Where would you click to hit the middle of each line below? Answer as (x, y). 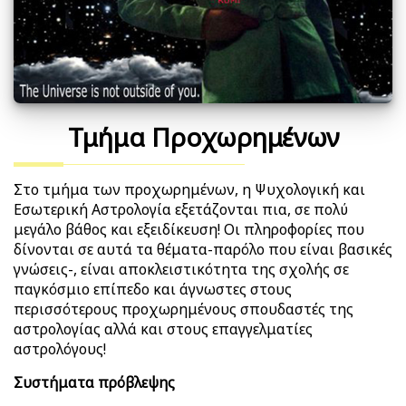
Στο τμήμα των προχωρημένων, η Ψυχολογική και (189, 189)
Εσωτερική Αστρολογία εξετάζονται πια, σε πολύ (181, 209)
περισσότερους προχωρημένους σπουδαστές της (184, 309)
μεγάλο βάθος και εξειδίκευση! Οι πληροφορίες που (189, 229)
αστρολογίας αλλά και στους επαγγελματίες (163, 329)
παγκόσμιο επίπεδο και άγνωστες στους (153, 289)
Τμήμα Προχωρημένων (203, 137)
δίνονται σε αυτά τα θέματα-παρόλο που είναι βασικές (203, 249)
